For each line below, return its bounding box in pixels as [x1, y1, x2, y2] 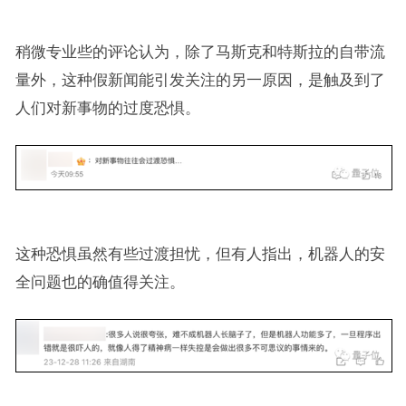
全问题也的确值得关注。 [14, 274, 185, 291]
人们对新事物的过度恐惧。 [14, 100, 200, 117]
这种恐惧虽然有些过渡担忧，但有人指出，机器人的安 [14, 246, 385, 263]
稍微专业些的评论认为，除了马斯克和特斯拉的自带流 [14, 43, 385, 61]
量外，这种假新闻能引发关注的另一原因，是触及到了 [14, 72, 385, 89]
